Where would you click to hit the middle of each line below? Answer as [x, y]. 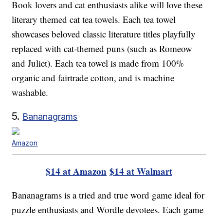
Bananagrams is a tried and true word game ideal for [108, 195]
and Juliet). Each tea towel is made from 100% [98, 63]
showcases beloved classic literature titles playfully [104, 34]
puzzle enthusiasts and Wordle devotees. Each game [108, 209]
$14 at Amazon [76, 171]
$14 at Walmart [141, 171]
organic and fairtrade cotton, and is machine [93, 77]
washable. [30, 92]
